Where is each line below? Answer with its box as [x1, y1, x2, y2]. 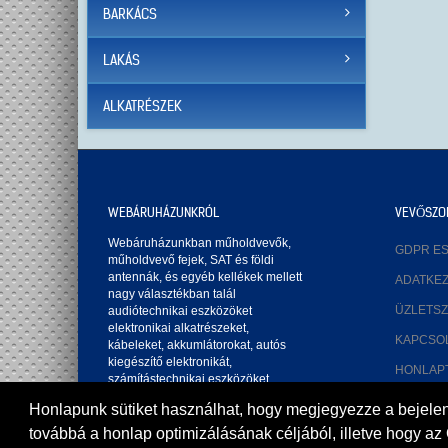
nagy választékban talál [108, 287, 236, 302]
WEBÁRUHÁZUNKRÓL [108, 204, 219, 222]
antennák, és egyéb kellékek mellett [108, 270, 302, 285]
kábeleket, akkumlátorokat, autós [108, 338, 286, 353]
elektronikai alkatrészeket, [108, 321, 249, 336]
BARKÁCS [103, 5, 157, 24]
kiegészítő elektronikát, [108, 355, 232, 370]
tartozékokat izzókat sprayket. [108, 389, 267, 404]
